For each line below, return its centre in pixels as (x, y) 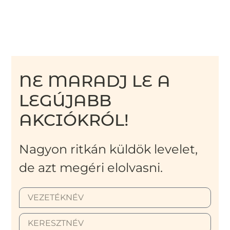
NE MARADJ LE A (95, 81)
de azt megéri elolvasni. (91, 168)
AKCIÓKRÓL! (74, 120)
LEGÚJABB (65, 101)
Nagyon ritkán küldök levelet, (109, 149)
